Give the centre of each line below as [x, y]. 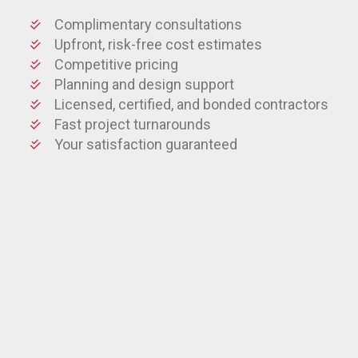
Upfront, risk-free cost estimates [158, 44]
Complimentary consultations [148, 24]
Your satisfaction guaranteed [145, 144]
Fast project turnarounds [132, 124]
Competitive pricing [116, 64]
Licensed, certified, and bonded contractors [191, 104]
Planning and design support [144, 84]
